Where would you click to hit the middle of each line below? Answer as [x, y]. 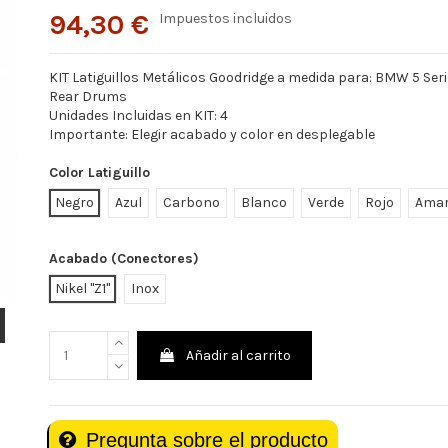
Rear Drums [87, 97]
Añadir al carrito [239, 355]
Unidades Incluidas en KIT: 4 [138, 116]
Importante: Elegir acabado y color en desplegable [211, 135]
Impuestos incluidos [225, 19]
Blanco [263, 202]
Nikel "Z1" [82, 288]
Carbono [191, 202]
